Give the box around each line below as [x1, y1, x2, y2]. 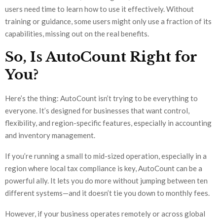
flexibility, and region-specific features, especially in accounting [5, 118, 212, 128]
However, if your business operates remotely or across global [5, 209, 205, 219]
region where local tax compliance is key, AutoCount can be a [5, 164, 202, 173]
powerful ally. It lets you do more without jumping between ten [5, 176, 208, 185]
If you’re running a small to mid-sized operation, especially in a [5, 151, 207, 161]
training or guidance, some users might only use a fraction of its [5, 17, 212, 26]
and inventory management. [5, 131, 95, 140]
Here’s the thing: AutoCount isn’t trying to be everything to [5, 94, 198, 103]
